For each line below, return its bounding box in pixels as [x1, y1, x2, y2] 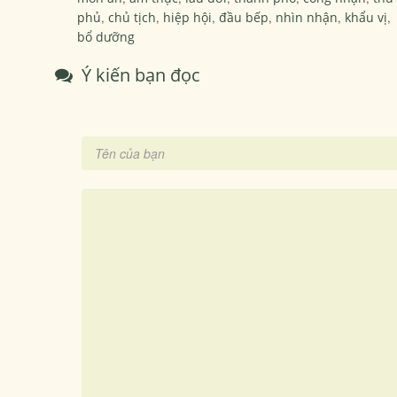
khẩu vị [345, 9, 387, 26]
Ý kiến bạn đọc [77, 63, 200, 87]
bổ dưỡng [77, 28, 135, 45]
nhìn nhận [276, 9, 338, 26]
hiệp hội [163, 9, 212, 26]
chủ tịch [108, 9, 156, 26]
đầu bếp [219, 9, 269, 26]
